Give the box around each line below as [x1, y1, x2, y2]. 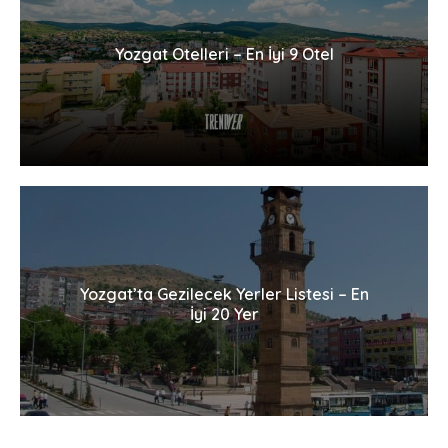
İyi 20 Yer [189, 303, 259, 324]
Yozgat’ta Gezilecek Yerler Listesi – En [79, 283, 369, 304]
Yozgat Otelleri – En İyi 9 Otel [114, 43, 334, 64]
